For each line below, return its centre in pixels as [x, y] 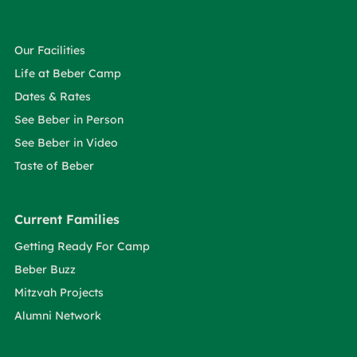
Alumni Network [58, 316]
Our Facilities [50, 50]
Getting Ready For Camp [82, 246]
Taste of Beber [54, 166]
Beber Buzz [45, 269]
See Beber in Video [66, 143]
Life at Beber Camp [68, 73]
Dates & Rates [53, 96]
